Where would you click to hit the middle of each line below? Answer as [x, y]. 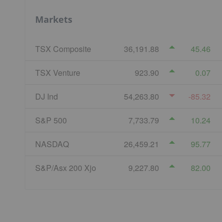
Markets [54, 20]
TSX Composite [63, 49]
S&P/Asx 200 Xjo [66, 167]
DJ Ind [47, 96]
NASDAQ [52, 144]
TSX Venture [58, 72]
